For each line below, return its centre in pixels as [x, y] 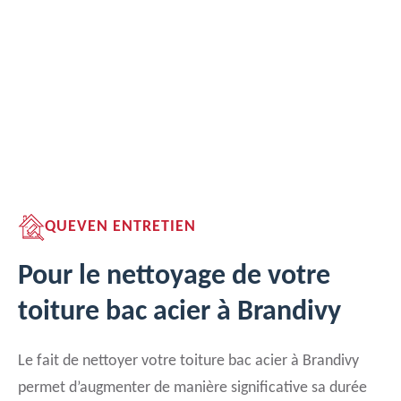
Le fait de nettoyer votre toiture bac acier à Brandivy [188, 361]
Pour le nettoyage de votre [174, 277]
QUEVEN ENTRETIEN [120, 227]
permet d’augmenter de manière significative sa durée [192, 388]
